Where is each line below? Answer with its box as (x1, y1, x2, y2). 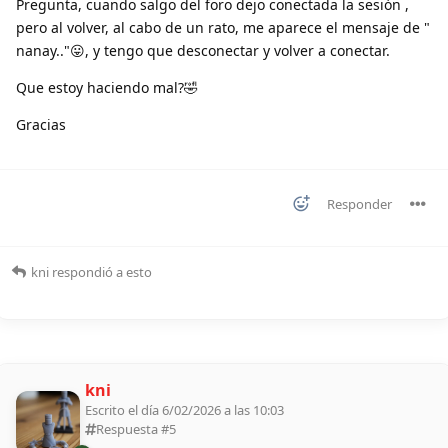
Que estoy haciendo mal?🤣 (16, 78, 198, 98)
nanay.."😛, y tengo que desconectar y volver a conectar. (16, 41, 390, 61)
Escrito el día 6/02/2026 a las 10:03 (85, 401, 284, 420)
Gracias (16, 115, 66, 135)
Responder (327, 195, 392, 214)
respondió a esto (49, 263, 152, 282)
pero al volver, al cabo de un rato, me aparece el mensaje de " (16, 18, 430, 38)
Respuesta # (96, 420, 169, 439)
